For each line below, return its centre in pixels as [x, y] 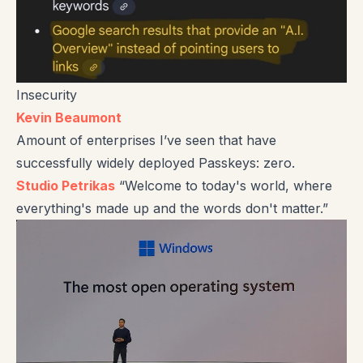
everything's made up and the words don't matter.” [172, 209]
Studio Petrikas [66, 186]
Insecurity [47, 95]
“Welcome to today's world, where [224, 186]
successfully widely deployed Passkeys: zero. [156, 163]
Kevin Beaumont [69, 118]
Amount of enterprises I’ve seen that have [146, 141]
